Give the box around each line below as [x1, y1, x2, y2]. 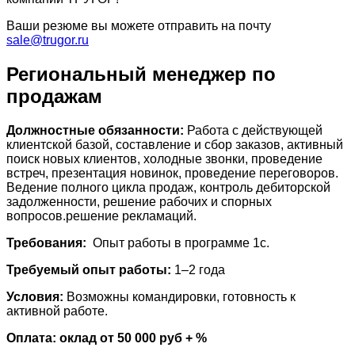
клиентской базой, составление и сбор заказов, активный [6, 138, 343, 152]
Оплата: [6, 331, 56, 345]
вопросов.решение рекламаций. [6, 209, 197, 223]
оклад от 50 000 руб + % [59, 331, 207, 345]
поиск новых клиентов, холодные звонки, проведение [6, 152, 323, 166]
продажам [6, 86, 102, 108]
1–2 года [171, 263, 225, 277]
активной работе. [6, 304, 108, 319]
